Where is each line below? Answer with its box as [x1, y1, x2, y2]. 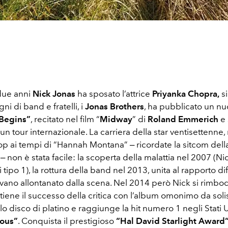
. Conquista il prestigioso [18, 215, 116, 226]
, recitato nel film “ [31, 113, 100, 124]
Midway [100, 113, 132, 124]
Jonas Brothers [85, 101, 144, 111]
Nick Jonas [33, 88, 75, 99]
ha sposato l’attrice [75, 88, 152, 99]
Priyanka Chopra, [152, 88, 219, 99]
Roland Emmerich [146, 113, 220, 124]
